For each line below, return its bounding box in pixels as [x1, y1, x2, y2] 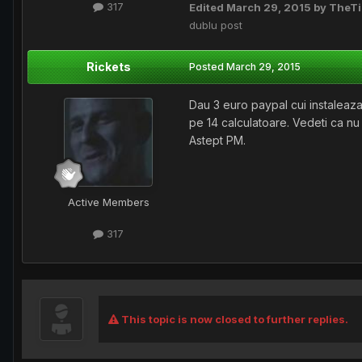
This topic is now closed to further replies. [119, 313, 348, 326]
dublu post [189, 19, 242, 32]
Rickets [86, 60, 131, 74]
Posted [189, 61, 226, 74]
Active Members [67, 196, 149, 209]
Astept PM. [189, 133, 246, 148]
